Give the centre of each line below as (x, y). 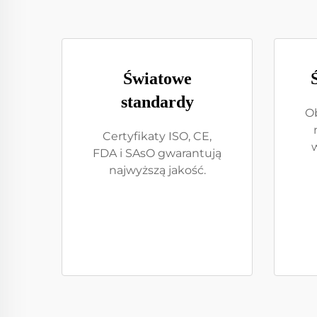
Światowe (157, 79)
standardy (157, 102)
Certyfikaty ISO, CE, (157, 136)
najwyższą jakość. (157, 170)
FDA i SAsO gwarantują (157, 153)
